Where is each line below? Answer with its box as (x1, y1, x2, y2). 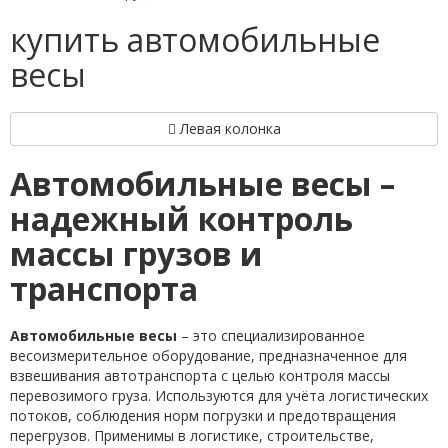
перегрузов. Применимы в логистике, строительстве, (10, 426, 374, 445)
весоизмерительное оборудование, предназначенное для (10, 346, 407, 365)
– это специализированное (177, 326, 365, 345)
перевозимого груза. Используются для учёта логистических (10, 386, 428, 405)
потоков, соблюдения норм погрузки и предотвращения (10, 406, 396, 425)
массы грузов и (10, 232, 263, 275)
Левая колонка (175, 119, 281, 138)
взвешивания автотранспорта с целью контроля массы (10, 366, 390, 385)
